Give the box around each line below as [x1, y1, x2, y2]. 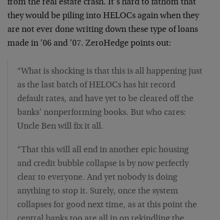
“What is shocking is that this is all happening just [17, 67, 202, 76]
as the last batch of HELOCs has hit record [17, 81, 175, 90]
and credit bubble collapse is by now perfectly [17, 160, 189, 168]
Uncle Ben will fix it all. [17, 122, 104, 131]
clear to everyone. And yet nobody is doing [17, 173, 177, 182]
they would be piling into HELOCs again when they [7, 12, 199, 21]
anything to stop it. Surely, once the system [17, 187, 178, 196]
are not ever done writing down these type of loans [7, 26, 198, 34]
